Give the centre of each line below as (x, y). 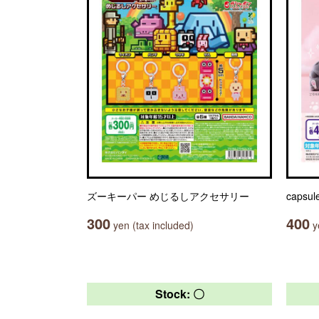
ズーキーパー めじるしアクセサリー (168, 196)
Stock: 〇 (179, 294)
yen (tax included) (152, 225)
